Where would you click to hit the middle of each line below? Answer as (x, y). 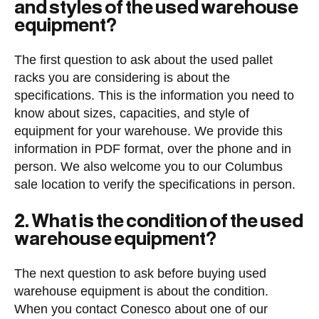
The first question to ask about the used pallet (143, 60)
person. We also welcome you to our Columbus (148, 167)
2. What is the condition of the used (159, 220)
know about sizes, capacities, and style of (132, 113)
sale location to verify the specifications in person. (155, 184)
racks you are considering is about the (122, 78)
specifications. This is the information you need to (154, 95)
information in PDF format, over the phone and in (153, 149)
